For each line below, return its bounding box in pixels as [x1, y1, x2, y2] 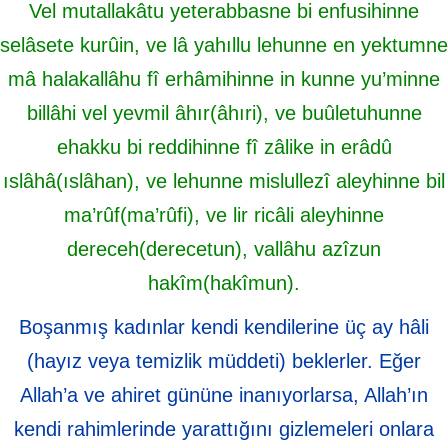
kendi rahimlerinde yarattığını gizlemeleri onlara [14, 418, 434, 440]
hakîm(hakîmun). [148, 272, 300, 294]
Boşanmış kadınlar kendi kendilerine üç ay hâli [19, 316, 429, 338]
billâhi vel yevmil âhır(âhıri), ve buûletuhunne [26, 102, 422, 124]
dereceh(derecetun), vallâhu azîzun [67, 238, 381, 260]
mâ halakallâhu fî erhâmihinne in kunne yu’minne [8, 68, 440, 90]
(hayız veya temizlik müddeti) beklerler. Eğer [27, 350, 421, 372]
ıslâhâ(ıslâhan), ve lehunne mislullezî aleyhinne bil [3, 170, 445, 192]
